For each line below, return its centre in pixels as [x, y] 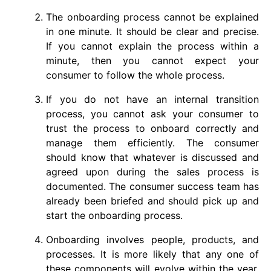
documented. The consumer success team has [152, 186]
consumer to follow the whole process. [135, 75]
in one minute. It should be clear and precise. [152, 31]
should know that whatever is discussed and [152, 157]
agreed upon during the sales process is [152, 172]
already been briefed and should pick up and [152, 201]
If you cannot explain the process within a [152, 46]
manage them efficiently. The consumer [152, 143]
